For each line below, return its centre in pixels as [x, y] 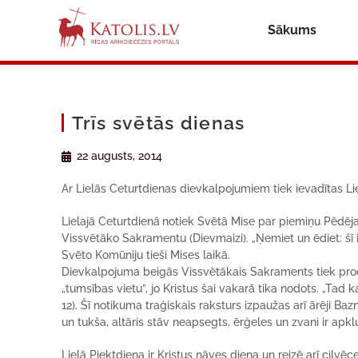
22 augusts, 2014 [120, 156]
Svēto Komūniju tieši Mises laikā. [146, 255]
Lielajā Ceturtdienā [111, 221]
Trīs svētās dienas [159, 123]
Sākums [292, 30]
